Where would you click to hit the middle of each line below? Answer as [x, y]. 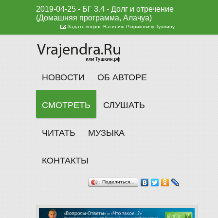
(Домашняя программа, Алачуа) [94, 18]
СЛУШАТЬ [124, 105]
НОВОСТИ [63, 77]
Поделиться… [118, 182]
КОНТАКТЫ [65, 161]
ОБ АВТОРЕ [122, 77]
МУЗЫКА [106, 133]
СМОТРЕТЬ [66, 105]
